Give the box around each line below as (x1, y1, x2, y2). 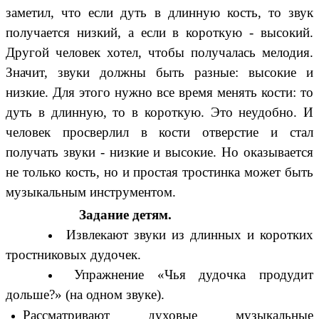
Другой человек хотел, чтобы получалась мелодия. (6, 44, 313, 60)
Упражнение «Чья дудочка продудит (73, 267, 313, 283)
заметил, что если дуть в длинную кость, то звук (6, 4, 313, 20)
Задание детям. (79, 207, 172, 223)
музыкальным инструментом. (6, 184, 176, 199)
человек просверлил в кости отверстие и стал (6, 124, 313, 140)
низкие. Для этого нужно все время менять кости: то (6, 84, 313, 100)
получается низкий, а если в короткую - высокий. (6, 24, 313, 40)
